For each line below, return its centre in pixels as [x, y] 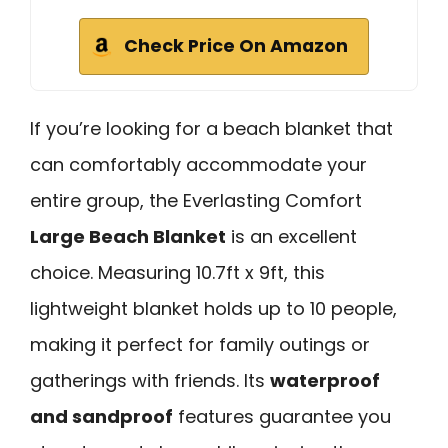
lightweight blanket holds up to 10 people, [213, 308]
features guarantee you [282, 416]
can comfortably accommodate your [198, 164]
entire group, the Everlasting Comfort [196, 200]
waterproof [325, 380]
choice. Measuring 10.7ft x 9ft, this [177, 272]
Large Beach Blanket [128, 236]
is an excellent [291, 236]
